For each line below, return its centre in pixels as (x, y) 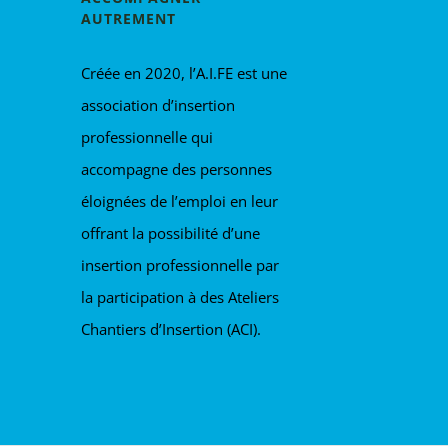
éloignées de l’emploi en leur (180, 201)
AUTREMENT (129, 18)
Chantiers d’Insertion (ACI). (171, 329)
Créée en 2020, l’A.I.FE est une (184, 73)
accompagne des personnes (177, 169)
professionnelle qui (147, 137)
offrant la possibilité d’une (171, 233)
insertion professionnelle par (180, 265)
